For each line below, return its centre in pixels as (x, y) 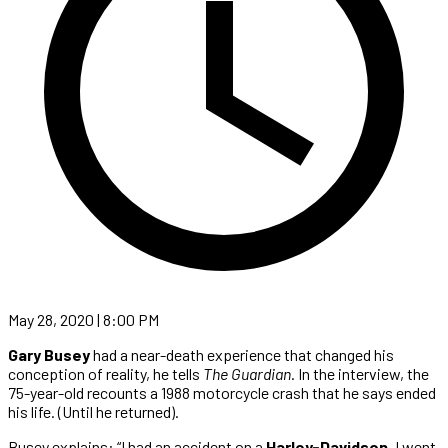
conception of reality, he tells (104, 373)
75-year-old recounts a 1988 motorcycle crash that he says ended (222, 392)
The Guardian (245, 373)
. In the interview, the (360, 373)
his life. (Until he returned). (93, 411)
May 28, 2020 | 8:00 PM (83, 319)
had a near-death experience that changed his (243, 354)
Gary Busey (50, 354)
